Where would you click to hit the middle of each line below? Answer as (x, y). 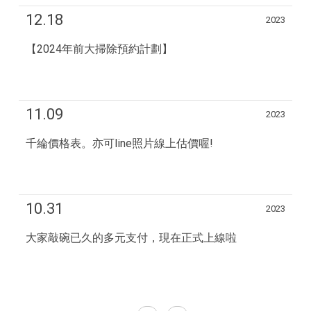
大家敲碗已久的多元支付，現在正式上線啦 (132, 238)
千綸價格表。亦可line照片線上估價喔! (120, 144)
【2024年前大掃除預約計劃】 (100, 49)
